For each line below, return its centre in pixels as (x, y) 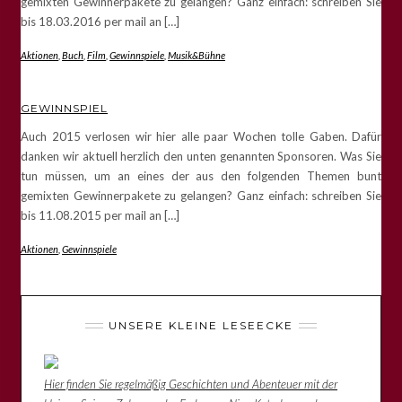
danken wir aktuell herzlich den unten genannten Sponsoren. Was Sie (201, 156)
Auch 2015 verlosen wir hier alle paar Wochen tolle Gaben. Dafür (201, 136)
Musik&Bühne (197, 55)
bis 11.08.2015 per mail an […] (100, 215)
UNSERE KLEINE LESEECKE (201, 325)
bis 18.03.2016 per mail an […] (100, 21)
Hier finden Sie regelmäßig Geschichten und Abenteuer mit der (191, 384)
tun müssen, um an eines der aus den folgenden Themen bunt (201, 175)
